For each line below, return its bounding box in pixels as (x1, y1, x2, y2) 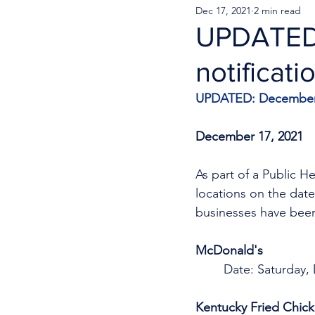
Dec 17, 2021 (195, 4, 251, 17)
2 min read (254, 4, 301, 17)
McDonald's (195, 243, 266, 258)
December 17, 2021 (195, 129, 303, 144)
